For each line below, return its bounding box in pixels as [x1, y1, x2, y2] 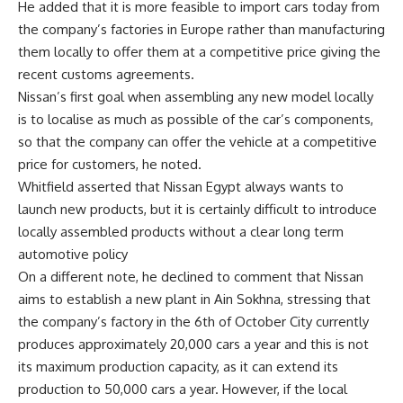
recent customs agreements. [18, 66, 194, 83]
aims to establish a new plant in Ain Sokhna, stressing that [18, 291, 371, 308]
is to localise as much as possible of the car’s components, [18, 111, 373, 128]
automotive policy [18, 246, 128, 263]
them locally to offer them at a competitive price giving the [18, 43, 381, 60]
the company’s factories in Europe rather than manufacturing [18, 21, 385, 38]
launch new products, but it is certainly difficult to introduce [18, 201, 377, 218]
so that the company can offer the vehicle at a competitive [18, 133, 377, 150]
